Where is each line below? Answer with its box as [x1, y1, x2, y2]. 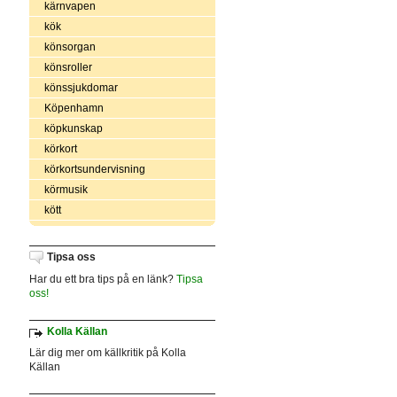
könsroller [43, 60, 92, 74]
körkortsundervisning [43, 162, 145, 175]
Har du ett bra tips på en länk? [28, 272, 176, 285]
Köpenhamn [43, 101, 104, 114]
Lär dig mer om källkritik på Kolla [28, 346, 186, 360]
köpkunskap [43, 121, 103, 135]
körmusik [43, 183, 88, 196]
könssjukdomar [43, 81, 118, 94]
